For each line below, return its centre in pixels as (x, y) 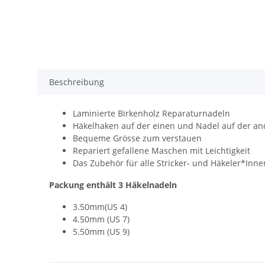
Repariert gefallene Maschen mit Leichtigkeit (161, 151)
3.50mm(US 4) (100, 207)
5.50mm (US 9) (101, 232)
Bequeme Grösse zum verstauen (137, 138)
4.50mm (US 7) (101, 219)
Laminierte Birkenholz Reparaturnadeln (151, 114)
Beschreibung (77, 82)
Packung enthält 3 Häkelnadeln (113, 185)
